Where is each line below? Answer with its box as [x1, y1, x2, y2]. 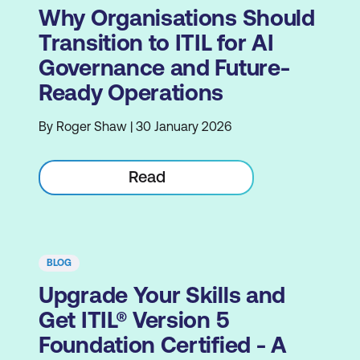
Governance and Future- [39, 55, 290, 80]
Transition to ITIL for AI [39, 30, 274, 55]
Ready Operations [39, 80, 224, 105]
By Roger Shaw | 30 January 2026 [39, 119, 231, 133]
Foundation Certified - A [39, 332, 287, 358]
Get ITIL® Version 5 [39, 307, 230, 333]
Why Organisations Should [39, 5, 315, 31]
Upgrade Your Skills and [39, 282, 286, 308]
